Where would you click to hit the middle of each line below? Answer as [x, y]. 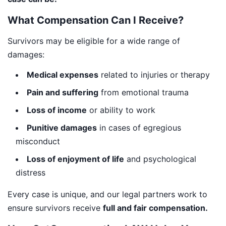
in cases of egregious [139, 127]
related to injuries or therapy [154, 74]
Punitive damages [62, 127]
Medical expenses [63, 74]
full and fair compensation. [155, 208]
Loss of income [57, 110]
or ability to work [121, 110]
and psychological [160, 159]
